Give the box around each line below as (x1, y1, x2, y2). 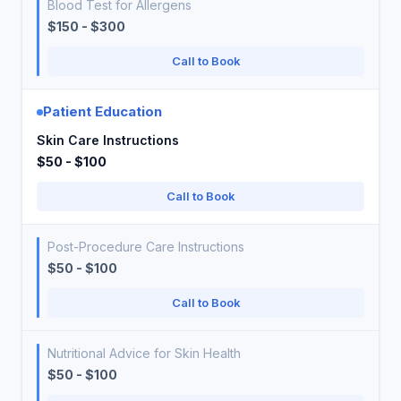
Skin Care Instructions (37, 132, 179, 148)
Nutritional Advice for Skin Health (47, 346, 241, 361)
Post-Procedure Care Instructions (47, 239, 244, 254)
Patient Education (43, 103, 162, 120)
